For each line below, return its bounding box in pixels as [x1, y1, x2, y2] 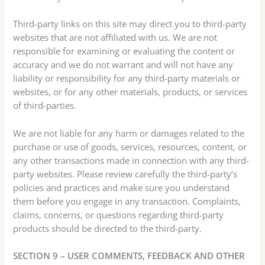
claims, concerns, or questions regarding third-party [13, 208, 224, 221]
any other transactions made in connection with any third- [13, 154, 250, 166]
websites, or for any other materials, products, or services [13, 86, 248, 98]
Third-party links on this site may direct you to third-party [13, 18, 247, 30]
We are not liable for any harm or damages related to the [13, 127, 245, 139]
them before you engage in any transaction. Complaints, [13, 195, 241, 207]
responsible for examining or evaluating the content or [13, 45, 235, 57]
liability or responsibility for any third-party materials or [13, 72, 241, 85]
